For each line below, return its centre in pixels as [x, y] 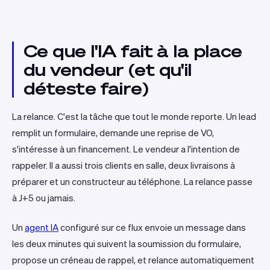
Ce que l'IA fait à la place [133, 51]
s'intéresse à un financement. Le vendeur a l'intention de [126, 149]
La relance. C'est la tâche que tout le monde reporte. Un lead [134, 117]
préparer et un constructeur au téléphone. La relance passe [132, 182]
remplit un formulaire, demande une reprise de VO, [113, 133]
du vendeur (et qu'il [108, 70]
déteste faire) [86, 88]
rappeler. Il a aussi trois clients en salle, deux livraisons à [124, 165]
